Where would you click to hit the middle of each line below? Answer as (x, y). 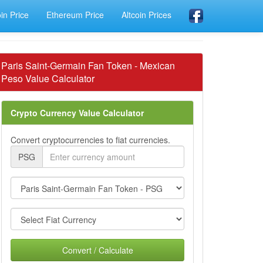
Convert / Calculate (97, 250)
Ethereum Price (75, 15)
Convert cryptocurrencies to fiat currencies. (90, 140)
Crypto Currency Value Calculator (77, 113)
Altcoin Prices (146, 15)
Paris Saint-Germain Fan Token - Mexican (88, 65)
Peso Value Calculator (48, 78)
